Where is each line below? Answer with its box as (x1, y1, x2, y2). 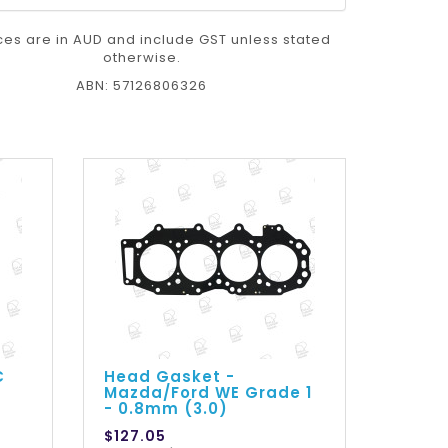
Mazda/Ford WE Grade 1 (104, 382, 313, 404)
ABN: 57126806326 (76, 76, 208, 96)
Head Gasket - (104, 366, 236, 388)
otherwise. (102, 48, 181, 68)
